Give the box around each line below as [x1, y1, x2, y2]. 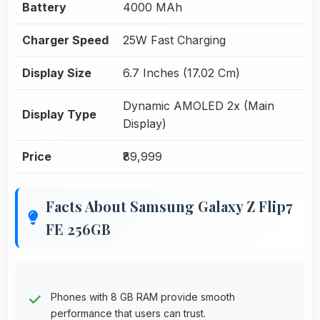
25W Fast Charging [123, 32, 226, 47]
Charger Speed [22, 32, 109, 47]
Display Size [22, 65, 91, 80]
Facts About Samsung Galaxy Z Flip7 [46, 196, 293, 216]
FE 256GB [46, 219, 111, 239]
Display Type [22, 106, 96, 121]
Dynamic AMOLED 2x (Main [123, 98, 274, 113]
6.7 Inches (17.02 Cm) [123, 65, 240, 80]
